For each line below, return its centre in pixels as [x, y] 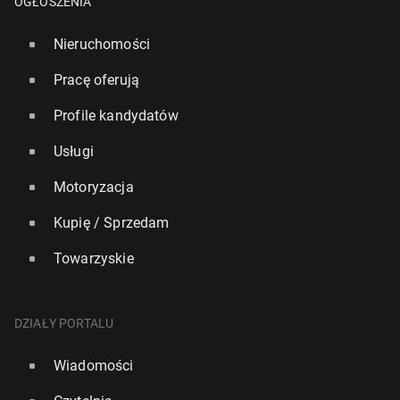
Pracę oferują [96, 80]
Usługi [74, 152]
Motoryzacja [94, 187]
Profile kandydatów [116, 116]
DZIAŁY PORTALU [64, 324]
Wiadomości [94, 366]
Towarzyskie [94, 259]
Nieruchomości [102, 45]
